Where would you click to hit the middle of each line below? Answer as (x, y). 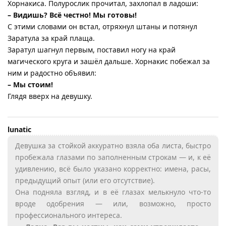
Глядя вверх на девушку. (50, 96)
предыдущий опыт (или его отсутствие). (85, 180)
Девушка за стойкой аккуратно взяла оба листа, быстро (113, 145)
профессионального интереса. (69, 215)
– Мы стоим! (30, 84)
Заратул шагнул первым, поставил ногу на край (92, 49)
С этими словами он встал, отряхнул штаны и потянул (102, 26)
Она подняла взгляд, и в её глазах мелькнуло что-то (113, 192)
